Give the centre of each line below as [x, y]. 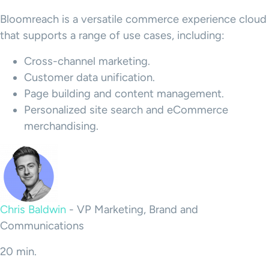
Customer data [61, 77]
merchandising [60, 126]
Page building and [69, 94]
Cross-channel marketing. [87, 61]
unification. [126, 77]
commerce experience [181, 19]
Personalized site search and [95, 110]
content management [168, 94]
